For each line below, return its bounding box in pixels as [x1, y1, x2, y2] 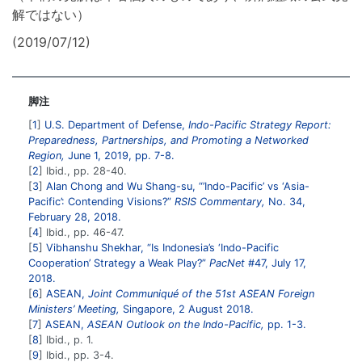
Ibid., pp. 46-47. [43, 226, 124, 239]
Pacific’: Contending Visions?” [28, 196, 175, 208]
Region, [28, 149, 65, 162]
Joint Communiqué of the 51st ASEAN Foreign [88, 288, 314, 301]
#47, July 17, [245, 257, 306, 270]
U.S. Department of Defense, [44, 119, 188, 132]
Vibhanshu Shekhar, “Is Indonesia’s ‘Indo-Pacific [46, 242, 279, 255]
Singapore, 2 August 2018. [120, 303, 254, 316]
